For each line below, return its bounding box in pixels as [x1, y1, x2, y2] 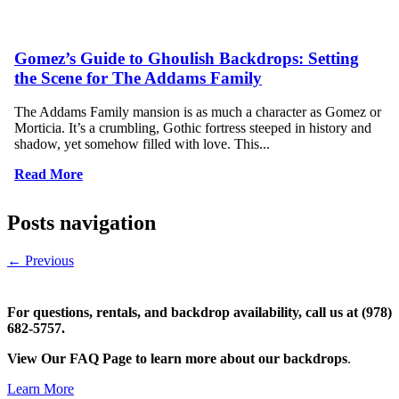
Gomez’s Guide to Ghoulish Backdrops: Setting [14, 48, 359, 68]
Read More [14, 167, 83, 183]
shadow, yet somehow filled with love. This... [14, 136, 270, 152]
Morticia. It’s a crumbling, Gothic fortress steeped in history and [14, 120, 371, 136]
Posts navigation [7, 211, 156, 235]
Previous [21, 253, 74, 269]
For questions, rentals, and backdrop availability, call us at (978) [7, 305, 392, 321]
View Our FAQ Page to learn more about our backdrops [7, 351, 347, 367]
